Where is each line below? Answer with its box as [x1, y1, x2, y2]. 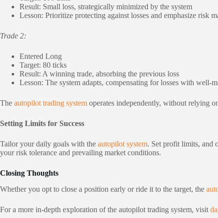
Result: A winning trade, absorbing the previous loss [19, 70, 179, 78]
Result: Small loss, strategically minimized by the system [19, 2, 192, 11]
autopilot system [98, 140, 147, 148]
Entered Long [19, 52, 62, 61]
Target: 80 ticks [19, 61, 67, 70]
